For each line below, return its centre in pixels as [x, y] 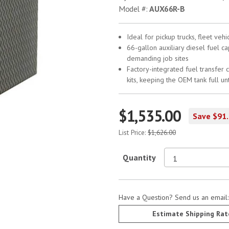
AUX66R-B [167, 9]
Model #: [134, 9]
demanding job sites [158, 58]
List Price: [133, 132]
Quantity [139, 157]
